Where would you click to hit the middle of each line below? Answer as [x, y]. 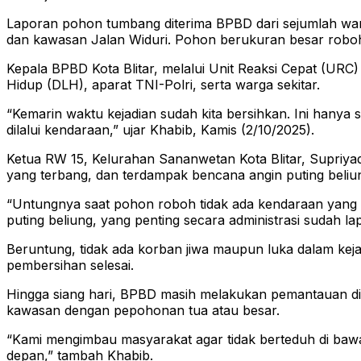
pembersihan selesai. [70, 266]
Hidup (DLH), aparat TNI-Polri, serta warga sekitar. [163, 85]
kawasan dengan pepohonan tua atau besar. [143, 311]
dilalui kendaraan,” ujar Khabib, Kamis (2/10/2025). [160, 130]
